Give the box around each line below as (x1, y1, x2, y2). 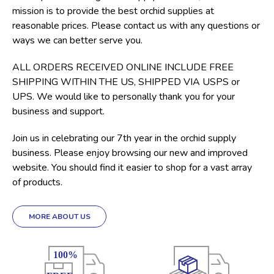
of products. (12, 175, 62, 189)
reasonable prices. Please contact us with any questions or (12, 18, 260, 32)
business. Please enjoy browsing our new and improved (12, 146, 248, 160)
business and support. (12, 104, 105, 118)
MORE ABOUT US (28, 211, 91, 221)
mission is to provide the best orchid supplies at (12, 4, 214, 18)
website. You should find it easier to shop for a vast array (12, 160, 252, 174)
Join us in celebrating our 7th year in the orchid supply (12, 131, 236, 145)
